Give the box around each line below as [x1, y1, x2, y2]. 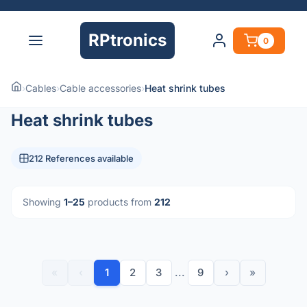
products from [85, 196, 154, 208]
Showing [23, 196, 64, 208]
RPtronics [88, 30, 167, 50]
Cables [25, 82, 56, 94]
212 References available [29, 153, 134, 164]
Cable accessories [60, 82, 141, 94]
